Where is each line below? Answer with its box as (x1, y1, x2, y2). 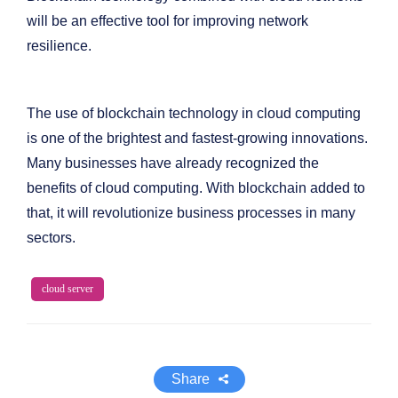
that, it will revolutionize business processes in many (27, 205, 355, 220)
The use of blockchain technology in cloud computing (27, 106, 361, 121)
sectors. (27, 230, 76, 245)
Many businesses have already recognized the (27, 155, 319, 171)
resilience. (27, 38, 92, 53)
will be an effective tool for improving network (27, 13, 308, 28)
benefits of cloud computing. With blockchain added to (27, 180, 365, 195)
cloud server (42, 283, 93, 295)
